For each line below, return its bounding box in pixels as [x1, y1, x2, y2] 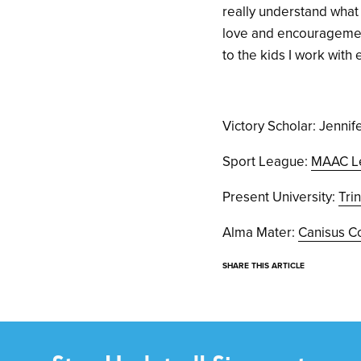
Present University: [222, 189, 339, 206]
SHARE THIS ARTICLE [222, 261, 305, 272]
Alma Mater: [222, 224, 299, 242]
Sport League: [222, 153, 312, 171]
